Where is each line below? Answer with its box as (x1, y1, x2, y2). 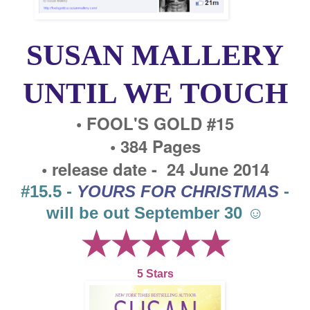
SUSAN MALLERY (26, 38, 284, 71)
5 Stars (136, 267, 174, 280)
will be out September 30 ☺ (46, 203, 264, 222)
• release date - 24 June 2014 (41, 156, 269, 181)
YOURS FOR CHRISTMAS (77, 181, 279, 201)
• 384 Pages (109, 134, 201, 158)
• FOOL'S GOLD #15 (76, 111, 234, 135)
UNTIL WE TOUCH (22, 76, 288, 109)
